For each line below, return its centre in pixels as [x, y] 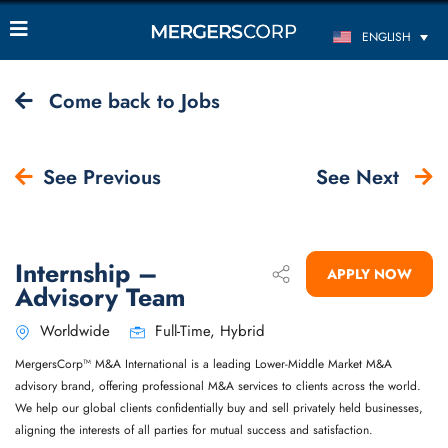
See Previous [102, 177]
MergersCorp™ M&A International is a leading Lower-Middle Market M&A [203, 364]
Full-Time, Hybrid [207, 331]
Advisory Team [100, 297]
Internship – [86, 273]
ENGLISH [387, 37]
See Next [360, 177]
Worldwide [75, 331]
